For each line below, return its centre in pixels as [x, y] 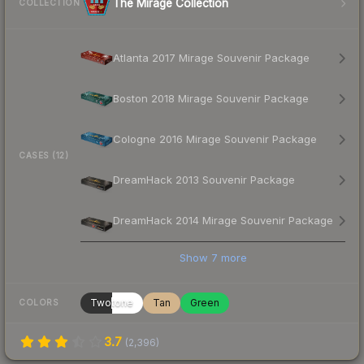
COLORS [39, 303]
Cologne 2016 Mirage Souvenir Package [215, 139]
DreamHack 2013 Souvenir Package [204, 180]
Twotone [112, 302]
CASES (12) [43, 156]
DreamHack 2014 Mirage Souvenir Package [223, 221]
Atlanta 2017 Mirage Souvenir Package [211, 58]
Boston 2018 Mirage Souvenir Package [211, 99]
